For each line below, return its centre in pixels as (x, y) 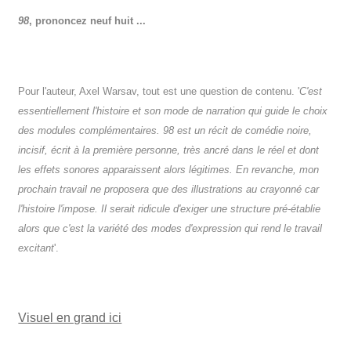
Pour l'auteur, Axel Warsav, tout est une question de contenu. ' (159, 92)
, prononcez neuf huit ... (88, 21)
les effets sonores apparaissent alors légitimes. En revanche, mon (169, 170)
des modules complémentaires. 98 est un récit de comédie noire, (165, 131)
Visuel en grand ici (70, 318)
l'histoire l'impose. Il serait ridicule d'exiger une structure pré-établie (170, 209)
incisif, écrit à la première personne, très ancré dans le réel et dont (169, 150)
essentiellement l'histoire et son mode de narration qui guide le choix (173, 111)
